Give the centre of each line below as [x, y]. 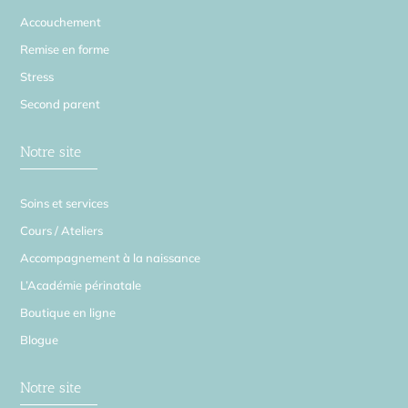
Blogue [40, 340]
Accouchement [61, 22]
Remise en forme [65, 50]
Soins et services [65, 204]
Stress [37, 77]
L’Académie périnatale [81, 286]
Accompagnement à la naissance [111, 258]
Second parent [61, 104]
